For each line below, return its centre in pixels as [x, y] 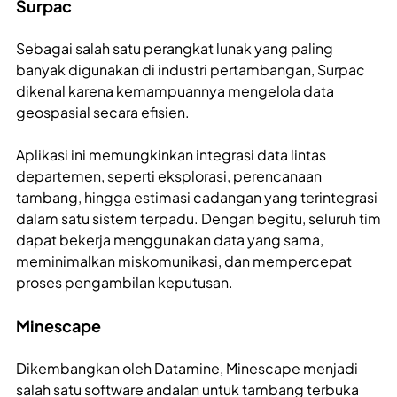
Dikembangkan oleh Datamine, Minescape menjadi [187, 369]
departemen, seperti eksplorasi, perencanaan [169, 176]
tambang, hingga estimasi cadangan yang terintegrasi [197, 198]
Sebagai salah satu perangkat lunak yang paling [175, 49]
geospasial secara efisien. [103, 113]
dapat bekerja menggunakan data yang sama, [170, 240]
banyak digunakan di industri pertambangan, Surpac [191, 70]
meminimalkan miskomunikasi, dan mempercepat [184, 261]
